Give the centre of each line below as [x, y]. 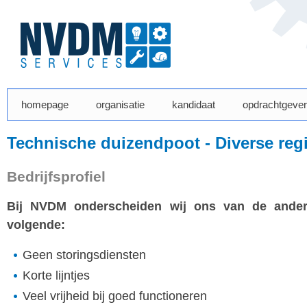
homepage [45, 105]
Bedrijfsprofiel [56, 176]
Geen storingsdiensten [84, 255]
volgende [34, 225]
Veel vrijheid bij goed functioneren [115, 296]
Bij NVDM [37, 206]
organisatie [120, 105]
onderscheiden [118, 206]
